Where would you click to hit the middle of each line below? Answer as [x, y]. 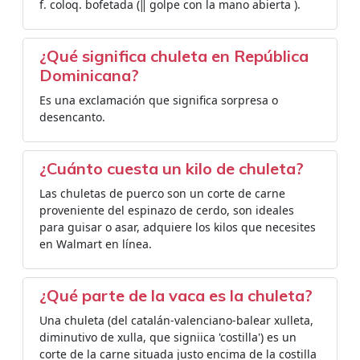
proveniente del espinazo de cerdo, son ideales [167, 210]
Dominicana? [89, 75]
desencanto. [72, 117]
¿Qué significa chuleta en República [174, 56]
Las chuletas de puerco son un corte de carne [162, 193]
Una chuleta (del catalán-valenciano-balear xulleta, [176, 320]
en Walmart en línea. [96, 244]
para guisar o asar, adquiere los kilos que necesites [178, 227]
